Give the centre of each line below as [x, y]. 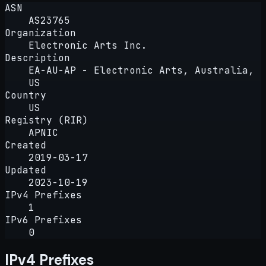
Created [26, 145]
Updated [26, 170]
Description [37, 58]
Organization [40, 33]
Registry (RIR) [46, 120]
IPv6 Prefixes [43, 220]
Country [26, 95]
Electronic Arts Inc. [88, 45]
